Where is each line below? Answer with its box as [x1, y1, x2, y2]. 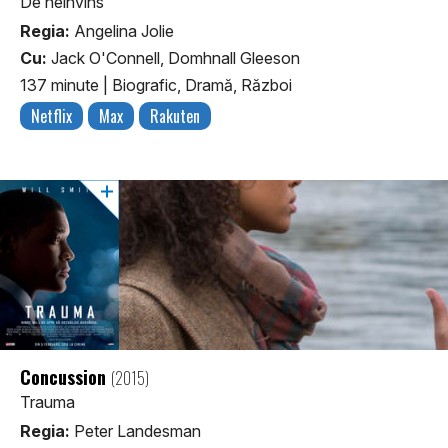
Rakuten [150, 104, 200, 129]
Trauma [20, 392, 75, 413]
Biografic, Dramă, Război [112, 75, 292, 96]
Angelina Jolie [70, 20, 174, 41]
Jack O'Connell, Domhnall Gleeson [47, 48, 300, 69]
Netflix [31, 104, 72, 129]
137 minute [20, 75, 103, 96]
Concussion [20, 364, 111, 391]
